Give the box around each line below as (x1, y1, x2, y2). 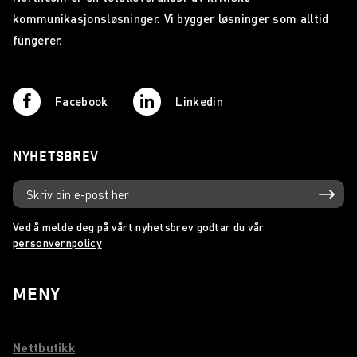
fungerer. (13, 33, 63, 47)
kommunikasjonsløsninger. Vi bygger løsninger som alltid (13, 11, 329, 25)
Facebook (55, 94, 108, 108)
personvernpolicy (13, 236, 102, 249)
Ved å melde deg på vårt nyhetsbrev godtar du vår (13, 220, 265, 233)
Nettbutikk (13, 340, 75, 355)
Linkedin (175, 94, 223, 108)
